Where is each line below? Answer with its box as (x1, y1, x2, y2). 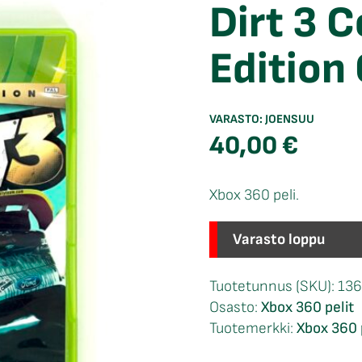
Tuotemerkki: (209, 319, 297, 339)
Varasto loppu (233, 229, 325, 249)
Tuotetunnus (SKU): (209, 277, 338, 297)
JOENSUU (265, 111, 314, 127)
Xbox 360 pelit (261, 298, 354, 318)
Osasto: (209, 298, 261, 318)
